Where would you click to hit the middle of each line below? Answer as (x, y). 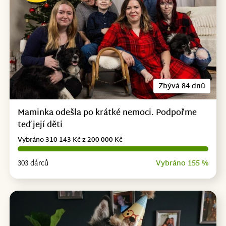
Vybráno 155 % (182, 163)
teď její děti (40, 125)
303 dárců (33, 163)
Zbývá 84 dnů (182, 86)
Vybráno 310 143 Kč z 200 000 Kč (70, 140)
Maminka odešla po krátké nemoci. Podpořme (107, 113)
